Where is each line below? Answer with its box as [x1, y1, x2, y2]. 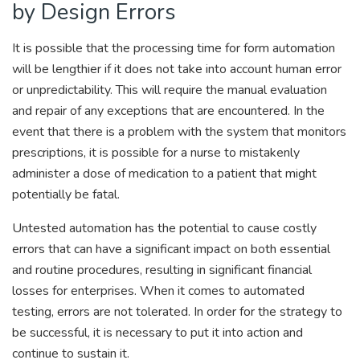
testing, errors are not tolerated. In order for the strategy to [12, 303, 342, 321]
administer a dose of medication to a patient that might [12, 165, 317, 183]
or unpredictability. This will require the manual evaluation [12, 81, 327, 100]
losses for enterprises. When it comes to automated [12, 282, 305, 301]
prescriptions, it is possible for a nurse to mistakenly [12, 144, 300, 162]
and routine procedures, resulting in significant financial [12, 261, 312, 280]
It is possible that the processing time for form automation [12, 39, 335, 58]
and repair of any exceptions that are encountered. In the [12, 102, 325, 121]
